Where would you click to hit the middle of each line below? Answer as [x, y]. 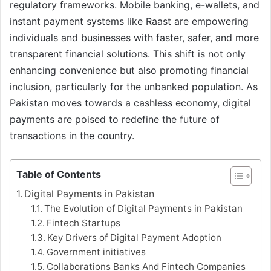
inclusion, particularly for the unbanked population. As [134, 86]
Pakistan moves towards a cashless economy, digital [130, 103]
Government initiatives [96, 252]
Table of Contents [59, 174]
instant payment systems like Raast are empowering [129, 21]
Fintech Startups [84, 223]
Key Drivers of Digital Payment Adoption [135, 237]
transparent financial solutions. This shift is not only [128, 54]
